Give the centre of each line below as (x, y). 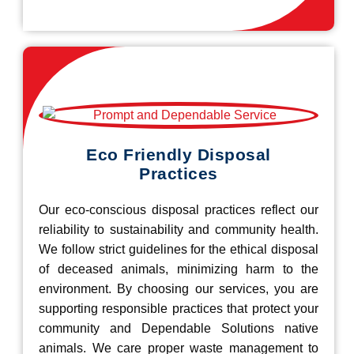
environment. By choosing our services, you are (179, 289)
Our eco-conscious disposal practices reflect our (179, 210)
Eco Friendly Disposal (179, 154)
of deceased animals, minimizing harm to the (179, 269)
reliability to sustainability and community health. (179, 230)
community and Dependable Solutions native (179, 328)
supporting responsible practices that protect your (179, 309)
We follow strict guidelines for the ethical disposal (179, 249)
